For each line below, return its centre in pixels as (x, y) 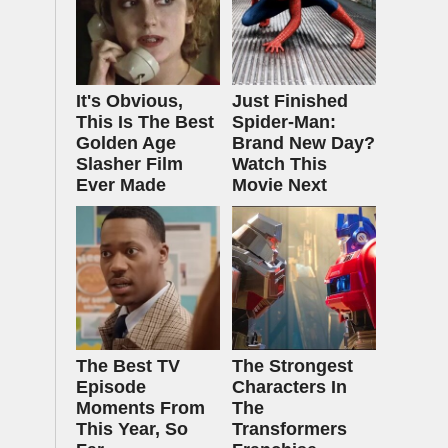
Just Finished (290, 101)
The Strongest (292, 366)
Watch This (279, 164)
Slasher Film (129, 164)
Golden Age (126, 143)
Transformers (289, 429)
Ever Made (121, 185)
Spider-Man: (284, 122)
